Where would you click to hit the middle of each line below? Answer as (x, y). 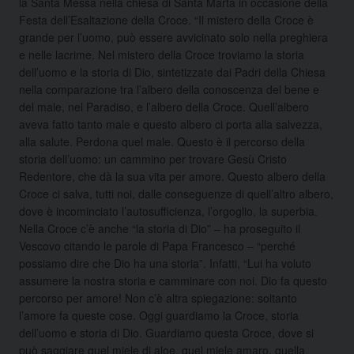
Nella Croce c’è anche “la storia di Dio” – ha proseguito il (160, 228)
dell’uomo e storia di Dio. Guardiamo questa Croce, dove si (166, 332)
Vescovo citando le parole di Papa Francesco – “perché (157, 245)
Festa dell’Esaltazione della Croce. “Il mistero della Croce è (166, 19)
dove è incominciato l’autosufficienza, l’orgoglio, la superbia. (168, 211)
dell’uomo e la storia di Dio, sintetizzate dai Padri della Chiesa (172, 72)
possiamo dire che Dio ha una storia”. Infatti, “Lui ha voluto (165, 263)
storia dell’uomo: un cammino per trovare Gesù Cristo (153, 158)
